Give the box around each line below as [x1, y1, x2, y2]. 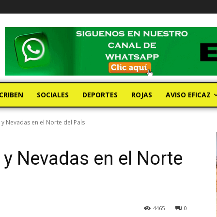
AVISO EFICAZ [166, 90, 211, 100]
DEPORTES [82, 90, 118, 100]
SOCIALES [37, 90, 69, 100]
